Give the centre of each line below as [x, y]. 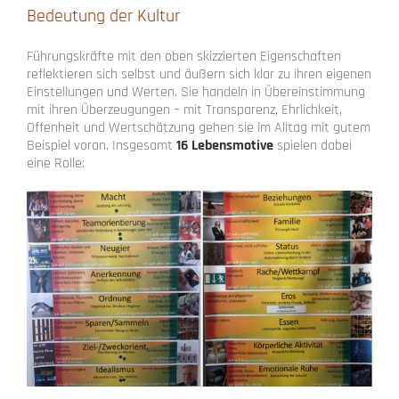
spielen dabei [313, 145]
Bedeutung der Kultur [103, 16]
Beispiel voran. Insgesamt [102, 145]
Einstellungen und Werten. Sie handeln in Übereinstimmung [196, 92]
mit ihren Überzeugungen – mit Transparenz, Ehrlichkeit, [184, 110]
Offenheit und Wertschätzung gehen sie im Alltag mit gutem [199, 127]
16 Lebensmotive [225, 145]
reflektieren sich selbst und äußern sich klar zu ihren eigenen [199, 74]
